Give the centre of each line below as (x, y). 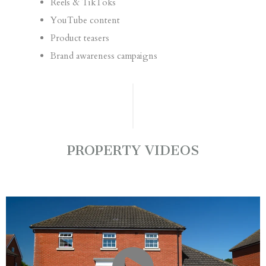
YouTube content (85, 20)
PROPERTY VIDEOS (133, 150)
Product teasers (80, 38)
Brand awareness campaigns (104, 56)
